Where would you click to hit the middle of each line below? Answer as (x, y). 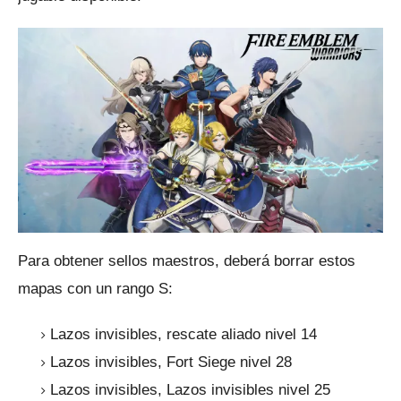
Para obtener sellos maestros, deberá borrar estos (187, 261)
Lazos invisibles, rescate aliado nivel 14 (183, 335)
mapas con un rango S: (95, 289)
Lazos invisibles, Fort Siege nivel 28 (171, 363)
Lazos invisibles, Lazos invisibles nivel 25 (190, 390)
